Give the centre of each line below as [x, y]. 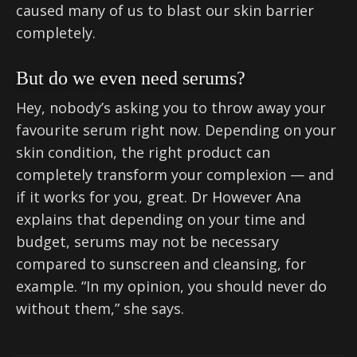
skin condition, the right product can [143, 153]
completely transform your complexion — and [175, 175]
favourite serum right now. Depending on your [176, 130]
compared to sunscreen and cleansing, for [161, 264]
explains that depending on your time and [161, 220]
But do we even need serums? [131, 78]
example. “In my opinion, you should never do [171, 286]
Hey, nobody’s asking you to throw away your [171, 108]
